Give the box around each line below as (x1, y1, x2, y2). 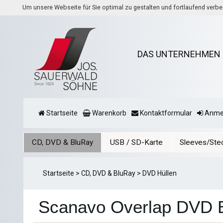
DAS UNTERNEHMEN (137, 49, 221, 60)
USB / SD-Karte (110, 137, 163, 147)
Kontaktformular (140, 109, 192, 117)
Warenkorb (92, 109, 126, 117)
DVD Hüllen (142, 169, 177, 178)
